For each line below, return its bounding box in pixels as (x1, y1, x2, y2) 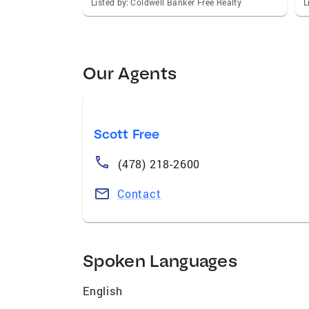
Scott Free (94, 126, 159, 142)
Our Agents (83, 61, 177, 83)
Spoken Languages (83, 249, 238, 271)
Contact (117, 186, 161, 201)
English (83, 283, 123, 298)
